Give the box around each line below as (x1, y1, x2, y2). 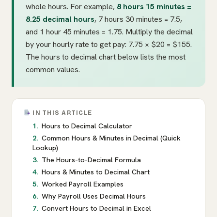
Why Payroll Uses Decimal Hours (42, 192, 146, 201)
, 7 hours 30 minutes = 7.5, (94, 14, 182, 25)
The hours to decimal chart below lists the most (26, 52, 186, 62)
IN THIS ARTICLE (31, 109, 93, 117)
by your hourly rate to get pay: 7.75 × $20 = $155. (26, 39, 192, 50)
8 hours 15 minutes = (117, 1, 191, 12)
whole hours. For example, (26, 1, 117, 12)
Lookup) (32, 143, 58, 153)
